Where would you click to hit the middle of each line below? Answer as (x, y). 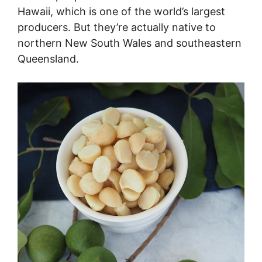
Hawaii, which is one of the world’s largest (121, 12)
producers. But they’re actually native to (117, 27)
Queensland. (48, 59)
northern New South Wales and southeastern (130, 43)
